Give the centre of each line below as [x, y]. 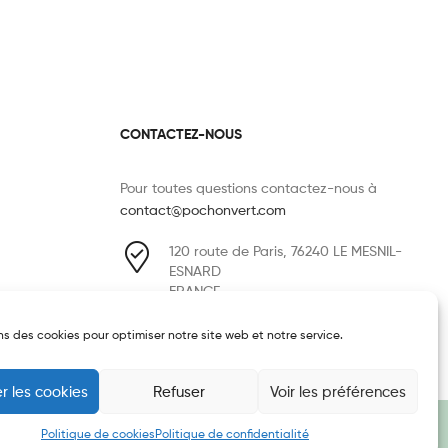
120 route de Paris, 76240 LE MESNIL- [285, 250]
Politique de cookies [97, 433]
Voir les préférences [338, 391]
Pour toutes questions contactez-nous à [248, 187]
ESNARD [194, 270]
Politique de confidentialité [231, 433]
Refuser [178, 391]
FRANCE [194, 290]
